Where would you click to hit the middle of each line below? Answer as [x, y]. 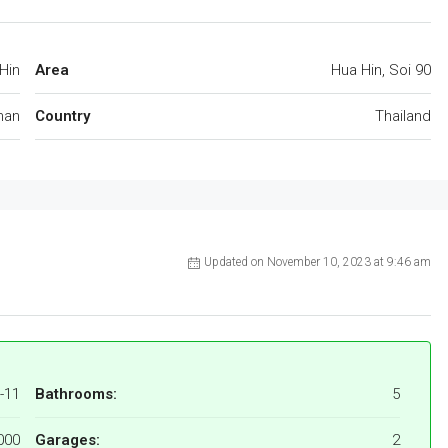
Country [62, 116]
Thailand [403, 116]
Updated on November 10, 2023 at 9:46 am [317, 262]
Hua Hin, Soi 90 [381, 70]
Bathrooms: [76, 394]
